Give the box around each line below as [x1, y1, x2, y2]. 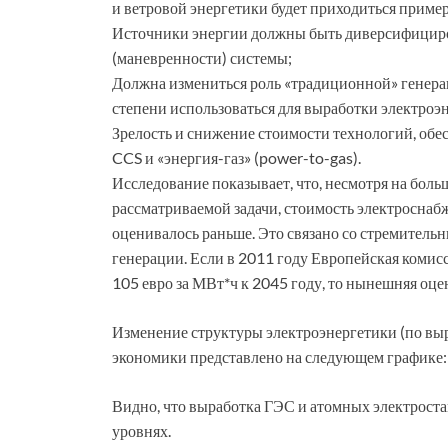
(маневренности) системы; [112, 48, 292, 68]
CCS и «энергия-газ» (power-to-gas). [112, 148, 361, 168]
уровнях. [112, 421, 171, 441]
